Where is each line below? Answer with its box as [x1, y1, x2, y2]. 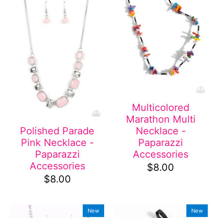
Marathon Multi [126, 113, 196, 126]
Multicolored [132, 102, 190, 114]
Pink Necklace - [20, 137, 94, 149]
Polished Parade [20, 125, 95, 137]
